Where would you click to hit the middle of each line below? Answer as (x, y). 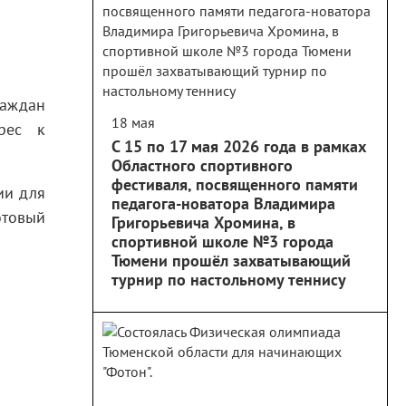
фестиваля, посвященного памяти (235, 184)
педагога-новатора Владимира (223, 203)
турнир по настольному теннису (229, 280)
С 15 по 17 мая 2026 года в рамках (239, 146)
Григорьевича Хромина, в (203, 222)
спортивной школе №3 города (222, 242)
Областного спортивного (202, 165)
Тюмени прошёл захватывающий (231, 261)
